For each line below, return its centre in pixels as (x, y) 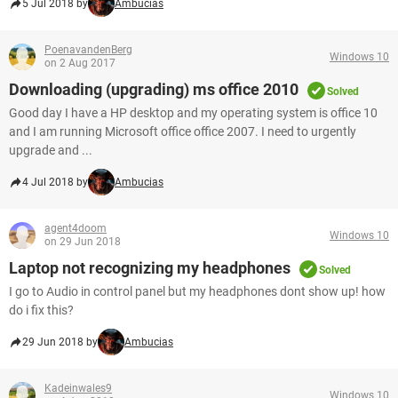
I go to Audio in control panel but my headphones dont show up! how (197, 291)
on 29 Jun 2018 (83, 242)
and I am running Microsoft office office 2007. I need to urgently (183, 131)
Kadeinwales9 (78, 388)
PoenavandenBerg (88, 50)
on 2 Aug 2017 (80, 63)
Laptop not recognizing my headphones (150, 268)
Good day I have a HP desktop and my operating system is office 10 (193, 113)
